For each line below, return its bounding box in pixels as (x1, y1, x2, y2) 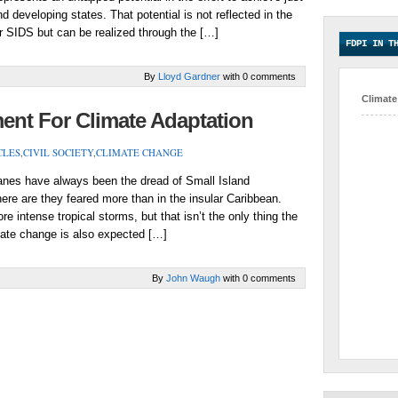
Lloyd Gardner (158, 71, 220, 82)
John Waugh (166, 273, 220, 283)
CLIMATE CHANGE (96, 146, 183, 159)
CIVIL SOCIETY (23, 146, 93, 159)
